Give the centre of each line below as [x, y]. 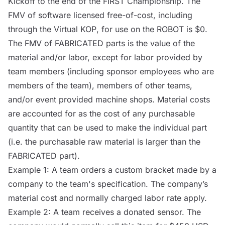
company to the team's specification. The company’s [108, 184]
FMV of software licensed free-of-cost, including [100, 15]
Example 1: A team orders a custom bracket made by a [112, 170]
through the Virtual [44, 29]
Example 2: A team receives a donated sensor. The [104, 212]
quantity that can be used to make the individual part [107, 127]
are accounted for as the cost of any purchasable [101, 113]
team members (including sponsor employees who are [111, 71]
